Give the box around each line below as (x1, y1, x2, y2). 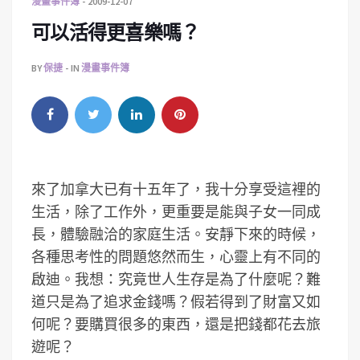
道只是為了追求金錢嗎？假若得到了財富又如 (31, 292, 321, 311)
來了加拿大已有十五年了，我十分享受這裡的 (31, 180, 321, 198)
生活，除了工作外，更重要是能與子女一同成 (31, 202, 321, 221)
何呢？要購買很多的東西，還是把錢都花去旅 (31, 315, 321, 333)
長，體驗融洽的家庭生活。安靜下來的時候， (31, 225, 321, 243)
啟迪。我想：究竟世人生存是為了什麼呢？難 (31, 270, 321, 288)
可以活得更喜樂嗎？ (31, 21, 200, 44)
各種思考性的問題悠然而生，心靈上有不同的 (31, 247, 321, 266)
